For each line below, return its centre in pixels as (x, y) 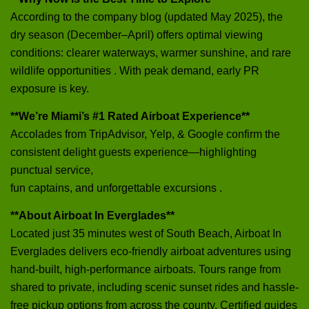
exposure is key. (50, 88)
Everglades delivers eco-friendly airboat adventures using (151, 251)
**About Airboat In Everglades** (92, 215)
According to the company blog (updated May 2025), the (147, 17)
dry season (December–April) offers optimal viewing (137, 34)
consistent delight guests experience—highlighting (133, 152)
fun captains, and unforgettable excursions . (116, 188)
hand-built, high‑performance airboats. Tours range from (146, 269)
